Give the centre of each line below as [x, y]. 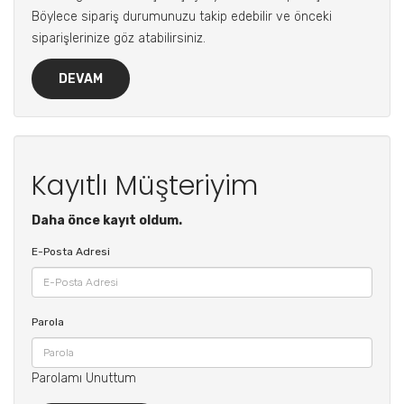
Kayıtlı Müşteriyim [145, 185]
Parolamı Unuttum [84, 378]
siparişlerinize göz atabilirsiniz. [119, 38]
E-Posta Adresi [71, 251]
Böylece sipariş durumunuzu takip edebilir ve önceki [182, 16]
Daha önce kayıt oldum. [107, 220]
